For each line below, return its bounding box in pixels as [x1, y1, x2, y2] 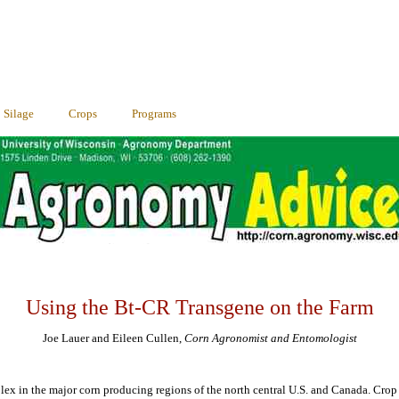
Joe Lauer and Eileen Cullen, [42, 331, 184, 345]
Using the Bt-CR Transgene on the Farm [25, 296, 374, 319]
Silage [4, 107, 34, 120]
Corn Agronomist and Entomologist [183, 331, 357, 345]
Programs [132, 107, 176, 120]
